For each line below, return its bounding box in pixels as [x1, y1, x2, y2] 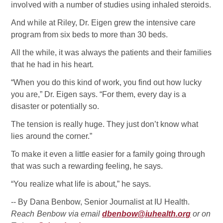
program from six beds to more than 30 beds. [11, 30, 168, 39]
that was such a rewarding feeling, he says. [11, 161, 163, 170]
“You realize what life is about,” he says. [11, 179, 151, 188]
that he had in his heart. [11, 60, 94, 69]
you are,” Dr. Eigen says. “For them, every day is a [11, 90, 187, 99]
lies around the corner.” [11, 131, 92, 140]
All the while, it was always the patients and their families [11, 48, 212, 57]
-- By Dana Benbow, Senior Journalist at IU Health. [11, 197, 195, 206]
